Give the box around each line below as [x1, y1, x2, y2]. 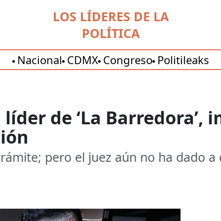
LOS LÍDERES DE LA [52, 8, 169, 25]
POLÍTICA [81, 25, 140, 41]
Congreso [103, 52, 152, 67]
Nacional [17, 52, 62, 67]
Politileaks [157, 52, 209, 67]
